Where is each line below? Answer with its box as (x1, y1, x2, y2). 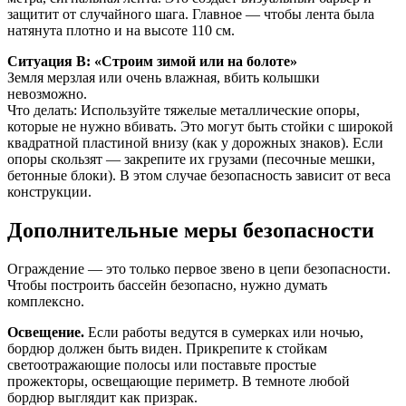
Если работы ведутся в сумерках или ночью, (84, 324, 363, 340)
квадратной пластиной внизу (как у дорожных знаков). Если (7, 134, 383, 150)
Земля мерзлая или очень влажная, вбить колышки (7, 69, 320, 85)
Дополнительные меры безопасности (7, 217, 374, 242)
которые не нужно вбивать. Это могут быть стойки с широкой (7, 118, 393, 134)
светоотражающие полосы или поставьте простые (7, 356, 316, 372)
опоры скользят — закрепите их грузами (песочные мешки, (7, 150, 375, 167)
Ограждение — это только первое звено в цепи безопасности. (7, 260, 391, 276)
